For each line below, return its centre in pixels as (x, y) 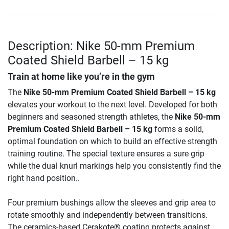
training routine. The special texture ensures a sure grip (106, 154)
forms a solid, (178, 129)
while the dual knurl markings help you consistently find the (114, 166)
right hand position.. (44, 178)
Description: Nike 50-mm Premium (101, 46)
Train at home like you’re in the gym (81, 77)
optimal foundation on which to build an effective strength (112, 142)
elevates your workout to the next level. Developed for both (112, 105)
